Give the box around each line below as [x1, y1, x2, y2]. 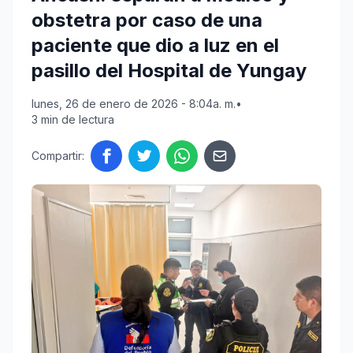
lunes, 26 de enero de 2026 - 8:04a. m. [32, 97, 236, 111]
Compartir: [32, 149, 84, 163]
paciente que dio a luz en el [32, 34, 279, 58]
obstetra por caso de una [32, 9, 262, 32]
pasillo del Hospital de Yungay [32, 59, 307, 83]
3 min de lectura [32, 113, 114, 127]
